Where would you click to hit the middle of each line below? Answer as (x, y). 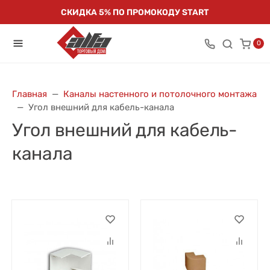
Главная (30, 94)
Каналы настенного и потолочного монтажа (160, 94)
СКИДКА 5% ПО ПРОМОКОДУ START (135, 12)
